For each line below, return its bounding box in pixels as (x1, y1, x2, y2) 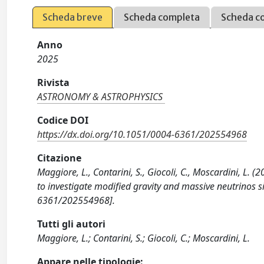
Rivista (37, 76, 70, 89)
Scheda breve (42, 11, 103, 23)
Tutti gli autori (37, 217, 106, 230)
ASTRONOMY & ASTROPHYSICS (37, 90, 163, 103)
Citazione (37, 151, 82, 164)
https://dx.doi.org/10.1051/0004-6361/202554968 (37, 128, 247, 141)
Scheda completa (124, 11, 200, 23)
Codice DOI (37, 114, 89, 127)
